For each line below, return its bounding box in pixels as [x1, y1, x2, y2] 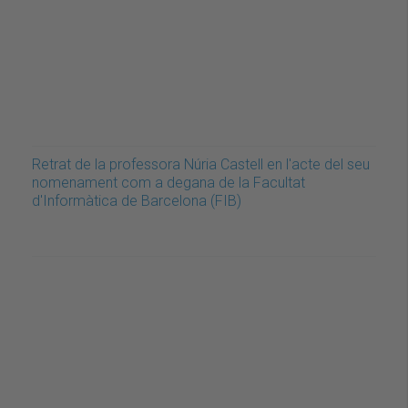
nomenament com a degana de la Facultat [32, 173, 305, 191]
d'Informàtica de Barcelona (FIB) [32, 191, 241, 209]
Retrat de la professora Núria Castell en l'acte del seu [32, 155, 370, 173]
